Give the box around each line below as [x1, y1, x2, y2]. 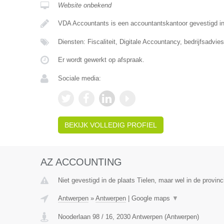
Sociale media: [57, 74, 101, 82]
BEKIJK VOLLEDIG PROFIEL [64, 121, 157, 129]
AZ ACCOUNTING [40, 156, 122, 167]
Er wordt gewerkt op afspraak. [57, 56, 144, 63]
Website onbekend [57, 1, 111, 9]
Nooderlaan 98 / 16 [57, 213, 112, 220]
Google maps [131, 194, 172, 202]
